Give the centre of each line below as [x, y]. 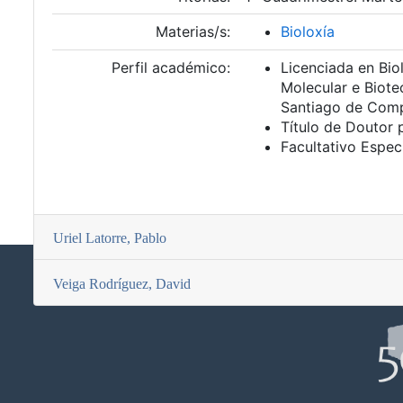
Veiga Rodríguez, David [122, 283]
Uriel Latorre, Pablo [110, 238]
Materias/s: [193, 31]
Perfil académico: [171, 67]
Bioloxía [308, 31]
